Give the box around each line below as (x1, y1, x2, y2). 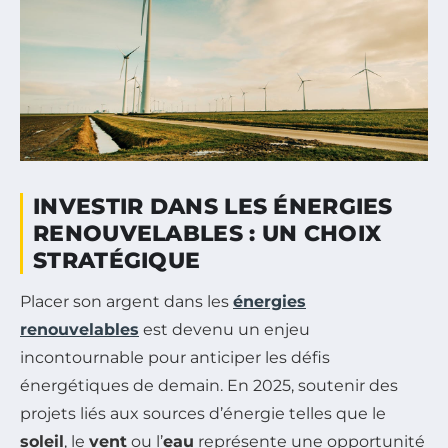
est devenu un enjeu (139, 319, 310, 339)
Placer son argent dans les (20, 291, 233, 311)
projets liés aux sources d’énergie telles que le (20, 403, 386, 423)
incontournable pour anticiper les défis (20, 347, 330, 367)
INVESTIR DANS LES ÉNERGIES (33, 192, 393, 220)
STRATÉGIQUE (33, 246, 201, 274)
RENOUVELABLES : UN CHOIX (33, 219, 382, 247)
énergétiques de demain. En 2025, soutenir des (20, 375, 398, 395)
